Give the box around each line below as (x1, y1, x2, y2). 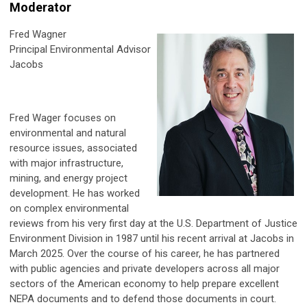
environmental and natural (10, 127, 126, 140)
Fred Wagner (10, 28, 66, 41)
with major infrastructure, (10, 157, 123, 170)
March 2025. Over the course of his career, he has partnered (10, 247, 280, 260)
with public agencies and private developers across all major (10, 262, 280, 275)
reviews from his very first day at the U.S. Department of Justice (10, 217, 297, 230)
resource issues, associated (10, 142, 137, 155)
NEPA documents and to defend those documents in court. (10, 293, 276, 306)
